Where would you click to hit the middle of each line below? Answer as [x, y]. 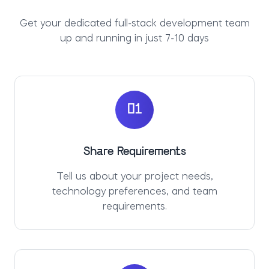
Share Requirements [134, 152]
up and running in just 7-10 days [134, 39]
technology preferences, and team [134, 192]
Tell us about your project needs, [134, 177]
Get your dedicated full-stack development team [134, 24]
